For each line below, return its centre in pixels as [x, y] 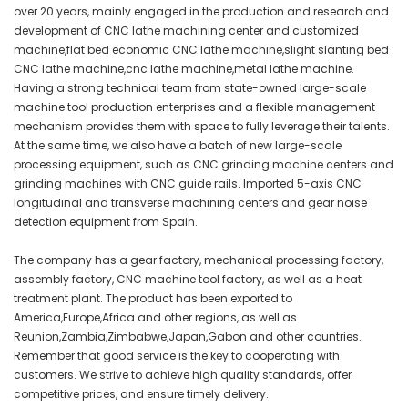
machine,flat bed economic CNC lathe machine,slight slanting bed [201, 50]
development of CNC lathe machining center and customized [186, 31]
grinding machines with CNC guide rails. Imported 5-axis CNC [188, 184]
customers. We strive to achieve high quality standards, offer [183, 375]
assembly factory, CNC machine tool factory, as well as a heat [188, 280]
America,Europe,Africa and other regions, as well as [155, 318]
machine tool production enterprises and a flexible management [194, 107]
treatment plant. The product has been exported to [153, 299]
